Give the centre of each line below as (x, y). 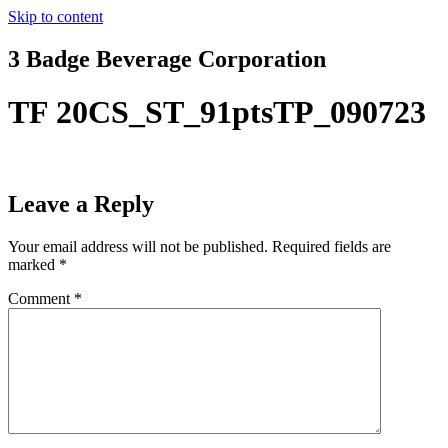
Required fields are (331, 246)
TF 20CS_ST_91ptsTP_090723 (217, 112)
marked (33, 264)
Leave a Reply (81, 203)
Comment (41, 298)
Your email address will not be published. (138, 246)
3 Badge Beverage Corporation (167, 58)
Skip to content (55, 16)
